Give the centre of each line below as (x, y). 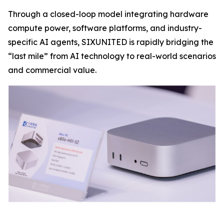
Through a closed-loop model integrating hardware (108, 14)
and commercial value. (52, 70)
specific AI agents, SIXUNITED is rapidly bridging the (111, 42)
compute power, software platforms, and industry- (105, 28)
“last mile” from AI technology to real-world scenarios (112, 56)
